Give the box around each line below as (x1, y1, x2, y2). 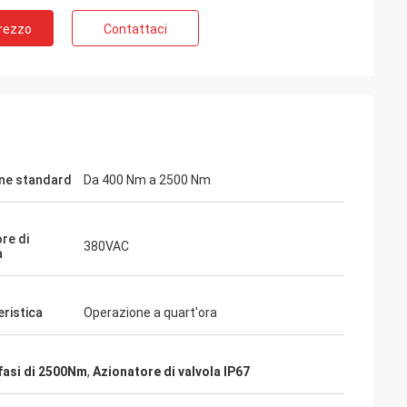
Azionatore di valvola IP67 (93, 364, 250, 379)
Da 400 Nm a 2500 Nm (84, 173, 211, 187)
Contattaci (104, 22, 167, 36)
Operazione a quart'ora (84, 305, 217, 320)
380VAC (84, 239, 129, 253)
